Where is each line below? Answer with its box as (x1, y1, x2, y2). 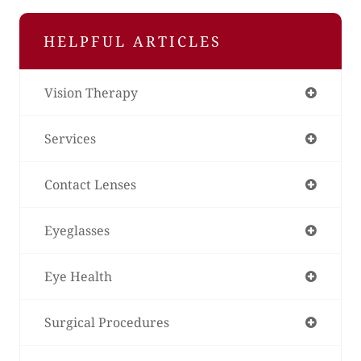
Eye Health (44, 267, 112, 285)
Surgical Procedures (44, 313, 169, 331)
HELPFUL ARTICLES (44, 31, 222, 51)
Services (44, 129, 96, 147)
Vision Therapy (44, 83, 138, 102)
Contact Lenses (44, 175, 136, 193)
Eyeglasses (44, 221, 110, 239)
